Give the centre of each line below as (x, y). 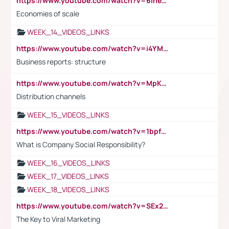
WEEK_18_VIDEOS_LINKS (68, 189)
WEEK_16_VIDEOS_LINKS (68, 163)
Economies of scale (48, 13)
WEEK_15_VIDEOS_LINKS (68, 114)
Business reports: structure (61, 61)
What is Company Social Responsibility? (81, 144)
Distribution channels (51, 96)
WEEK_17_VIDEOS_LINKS (68, 176)
